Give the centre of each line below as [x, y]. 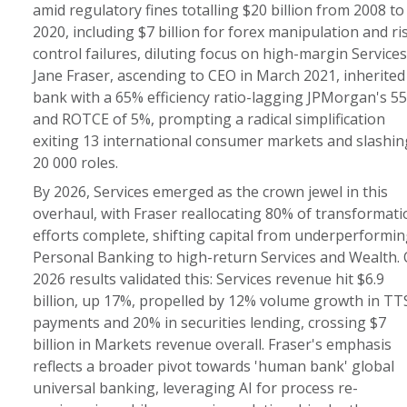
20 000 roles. [75, 163]
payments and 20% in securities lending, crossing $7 [209, 323]
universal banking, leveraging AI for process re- [195, 388]
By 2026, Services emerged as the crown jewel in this [210, 192]
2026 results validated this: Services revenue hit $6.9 [208, 279]
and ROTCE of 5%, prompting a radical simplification [208, 119]
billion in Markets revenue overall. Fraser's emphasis [212, 344]
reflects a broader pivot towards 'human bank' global [213, 366]
